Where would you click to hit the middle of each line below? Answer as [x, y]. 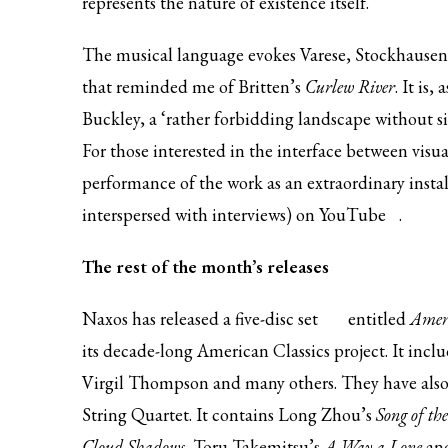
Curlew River [350, 86]
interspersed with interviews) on [200, 214]
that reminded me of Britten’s [193, 86]
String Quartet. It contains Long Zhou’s [229, 414]
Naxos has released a [158, 318]
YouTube [352, 214]
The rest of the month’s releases [205, 266]
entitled [379, 318]
